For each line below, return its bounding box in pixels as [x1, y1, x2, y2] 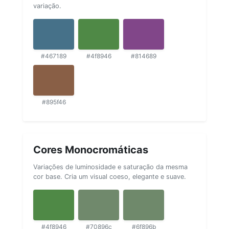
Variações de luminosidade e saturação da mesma [33, 163, 188, 171]
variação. [33, 2, 61, 10]
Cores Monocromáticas [33, 143, 148, 156]
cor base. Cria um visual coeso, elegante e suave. [33, 172, 186, 180]
